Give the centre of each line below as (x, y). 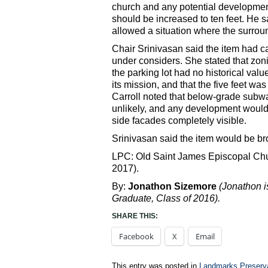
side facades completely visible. (179, 121)
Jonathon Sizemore (172, 187)
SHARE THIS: (135, 216)
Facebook (136, 237)
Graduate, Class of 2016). (166, 199)
